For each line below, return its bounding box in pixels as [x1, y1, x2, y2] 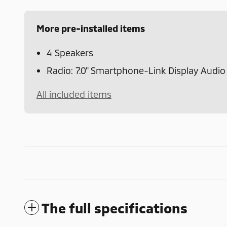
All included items [36, 88, 111, 100]
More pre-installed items [36, 22, 145, 34]
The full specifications [42, 199, 187, 216]
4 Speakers [47, 47, 93, 58]
